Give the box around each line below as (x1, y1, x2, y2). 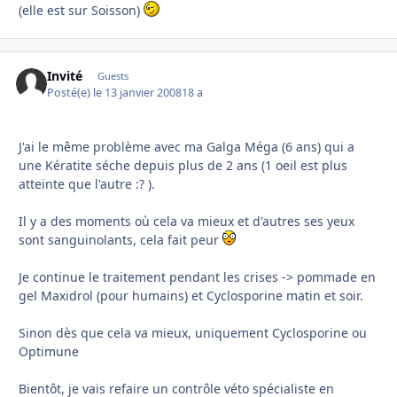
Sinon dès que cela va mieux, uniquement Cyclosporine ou (19, 323, 367, 341)
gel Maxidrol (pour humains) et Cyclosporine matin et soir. (19, 286, 363, 304)
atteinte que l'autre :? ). (19, 175, 155, 192)
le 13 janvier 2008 (93, 84, 183, 100)
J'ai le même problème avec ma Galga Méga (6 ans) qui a (19, 137, 354, 155)
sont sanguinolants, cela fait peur (19, 230, 222, 248)
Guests (97, 69, 128, 83)
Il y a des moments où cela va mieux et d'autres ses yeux (19, 212, 354, 230)
